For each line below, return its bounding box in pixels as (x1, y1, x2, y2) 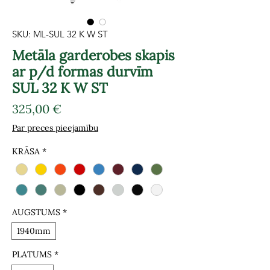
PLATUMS (12, 249, 52, 260)
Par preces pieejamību (12, 122, 98, 133)
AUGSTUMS (12, 207, 60, 218)
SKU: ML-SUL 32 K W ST (12, 28, 108, 40)
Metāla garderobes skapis (12, 46, 175, 64)
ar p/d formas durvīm (12, 63, 153, 80)
